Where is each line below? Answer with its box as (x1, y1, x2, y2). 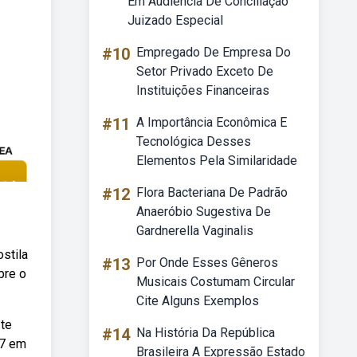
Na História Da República (136, 325, 275, 340)
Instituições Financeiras (136, 83, 269, 98)
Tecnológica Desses (136, 134, 251, 149)
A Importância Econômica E (136, 115, 287, 130)
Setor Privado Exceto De (136, 64, 273, 79)
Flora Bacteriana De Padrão (136, 185, 288, 200)
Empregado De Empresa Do (136, 45, 291, 60)
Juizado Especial (127, 13, 223, 28)
